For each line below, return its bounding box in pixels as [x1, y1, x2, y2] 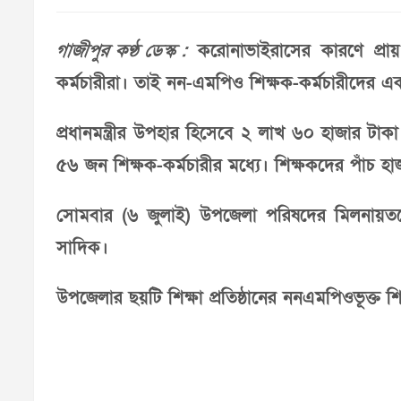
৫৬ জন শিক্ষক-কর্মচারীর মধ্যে [56, 154, 260, 177]
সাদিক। [56, 236, 108, 260]
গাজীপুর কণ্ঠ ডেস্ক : [55, 39, 189, 63]
